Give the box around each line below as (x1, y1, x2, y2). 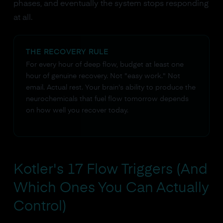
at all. (13, 14, 32, 22)
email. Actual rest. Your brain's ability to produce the (25, 84, 196, 91)
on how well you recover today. (25, 107, 128, 114)
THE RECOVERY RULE (25, 49, 109, 56)
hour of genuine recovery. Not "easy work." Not (25, 73, 180, 80)
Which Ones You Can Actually (13, 181, 209, 195)
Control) (13, 200, 67, 214)
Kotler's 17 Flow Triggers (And (13, 163, 208, 177)
